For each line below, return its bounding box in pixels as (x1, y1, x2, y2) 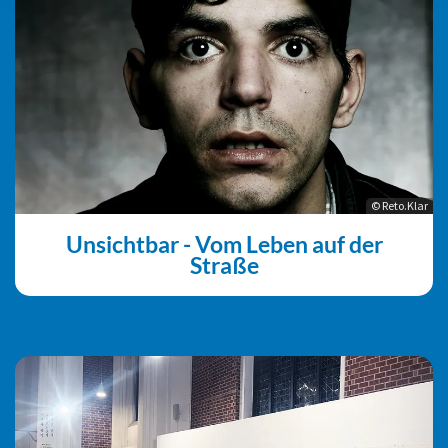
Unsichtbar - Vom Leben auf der (65, 230, 383, 259)
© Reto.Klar (371, 198, 428, 214)
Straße (189, 251, 259, 280)
